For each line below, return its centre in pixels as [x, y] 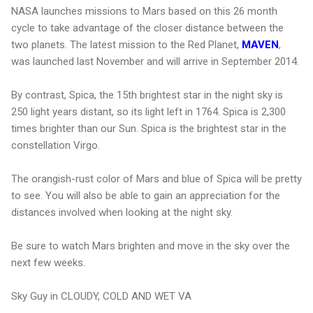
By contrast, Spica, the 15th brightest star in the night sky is [147, 95]
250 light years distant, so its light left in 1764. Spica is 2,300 [148, 111]
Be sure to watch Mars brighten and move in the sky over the [151, 246]
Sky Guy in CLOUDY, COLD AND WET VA [101, 296]
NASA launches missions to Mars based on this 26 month [144, 11]
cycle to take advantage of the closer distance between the [147, 28]
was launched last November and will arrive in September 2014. [155, 61]
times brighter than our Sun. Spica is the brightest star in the [149, 128]
